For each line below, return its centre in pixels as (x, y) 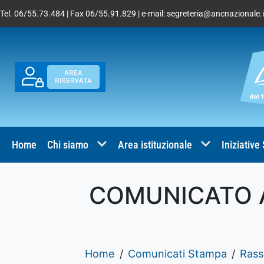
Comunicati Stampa (177, 253)
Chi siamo (68, 144)
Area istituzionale (155, 144)
